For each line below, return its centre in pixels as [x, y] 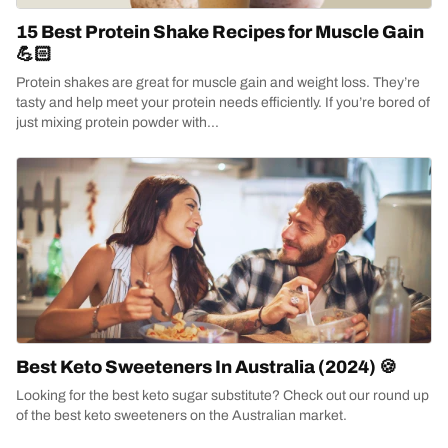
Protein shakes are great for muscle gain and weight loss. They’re [218, 82]
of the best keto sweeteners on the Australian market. [181, 415]
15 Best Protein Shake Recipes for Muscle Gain [220, 32]
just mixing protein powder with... [117, 122]
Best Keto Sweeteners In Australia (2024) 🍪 [206, 367]
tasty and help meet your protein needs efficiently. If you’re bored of [223, 102]
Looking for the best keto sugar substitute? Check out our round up [222, 395]
